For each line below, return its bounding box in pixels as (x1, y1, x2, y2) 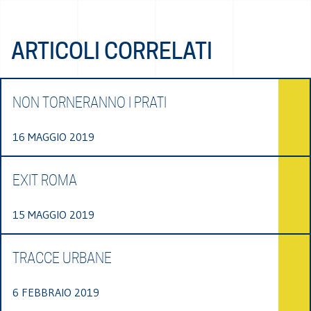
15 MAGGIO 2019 (12, 207, 94, 221)
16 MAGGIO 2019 (12, 129, 94, 144)
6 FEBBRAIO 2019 (12, 285, 99, 299)
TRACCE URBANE (12, 249, 112, 267)
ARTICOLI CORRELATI (11, 37, 212, 65)
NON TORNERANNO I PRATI (12, 94, 167, 111)
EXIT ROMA (12, 171, 77, 189)
